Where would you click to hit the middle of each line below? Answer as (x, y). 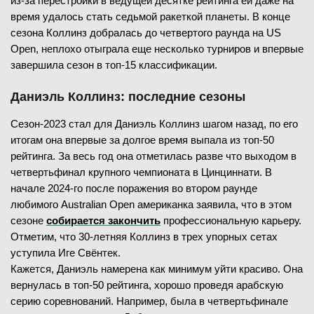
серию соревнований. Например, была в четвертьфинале (149, 301)
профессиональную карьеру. (231, 220)
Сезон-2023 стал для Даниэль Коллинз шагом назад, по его (154, 123)
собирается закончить (103, 220)
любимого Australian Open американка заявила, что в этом (151, 204)
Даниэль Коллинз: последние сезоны (128, 96)
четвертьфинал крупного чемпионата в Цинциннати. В (141, 172)
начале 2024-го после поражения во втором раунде (134, 188)
